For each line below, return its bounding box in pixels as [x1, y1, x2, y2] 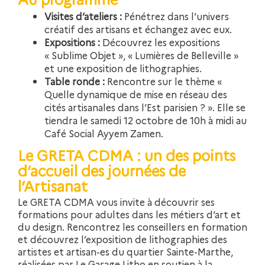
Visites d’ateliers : [44, 9, 124, 22]
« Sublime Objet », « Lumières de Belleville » [44, 48, 238, 62]
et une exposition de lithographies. [44, 61, 202, 75]
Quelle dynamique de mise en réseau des [44, 87, 227, 101]
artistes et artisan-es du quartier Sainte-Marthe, [18, 245, 233, 258]
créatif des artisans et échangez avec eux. [44, 22, 232, 35]
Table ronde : [44, 74, 105, 88]
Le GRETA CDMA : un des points [18, 145, 235, 165]
